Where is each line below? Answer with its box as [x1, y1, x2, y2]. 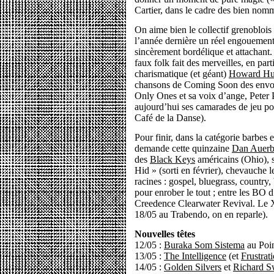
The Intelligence [164, 251, 226, 261]
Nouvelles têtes [135, 229, 195, 239]
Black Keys [150, 154, 195, 165]
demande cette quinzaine [135, 143, 232, 154]
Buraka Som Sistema [164, 240, 245, 250]
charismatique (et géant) [135, 68, 229, 79]
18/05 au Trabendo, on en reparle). [135, 209, 268, 220]
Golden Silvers [164, 262, 221, 272]
